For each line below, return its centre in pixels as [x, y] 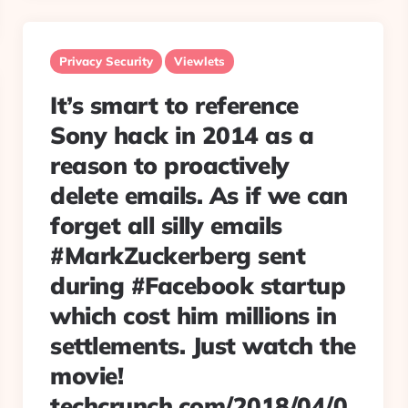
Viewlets [199, 61]
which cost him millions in [193, 316]
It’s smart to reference [174, 105]
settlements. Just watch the [203, 346]
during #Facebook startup [198, 286]
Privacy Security [106, 61]
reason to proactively [170, 165]
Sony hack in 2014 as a [182, 135]
